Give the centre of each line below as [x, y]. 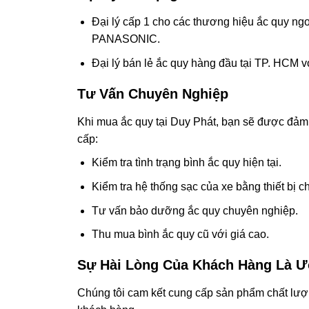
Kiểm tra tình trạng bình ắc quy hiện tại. [186, 163]
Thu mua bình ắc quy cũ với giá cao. [180, 235]
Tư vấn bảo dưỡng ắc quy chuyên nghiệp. [195, 210]
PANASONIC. [126, 39]
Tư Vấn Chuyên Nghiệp [153, 93]
